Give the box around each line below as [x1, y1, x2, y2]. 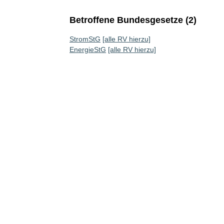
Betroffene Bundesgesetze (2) [69, 15, 196, 25]
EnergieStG [69, 45, 106, 53]
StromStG [69, 35, 100, 43]
